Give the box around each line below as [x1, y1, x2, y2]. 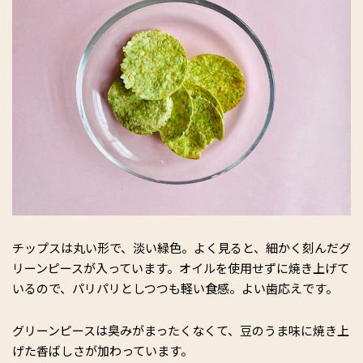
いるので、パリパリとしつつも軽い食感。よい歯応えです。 [12, 280, 338, 297]
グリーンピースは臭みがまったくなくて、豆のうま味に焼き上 [12, 322, 349, 339]
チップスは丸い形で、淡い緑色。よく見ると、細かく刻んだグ [12, 239, 351, 256]
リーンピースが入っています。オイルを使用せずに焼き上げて [12, 259, 349, 276]
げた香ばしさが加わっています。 [12, 342, 193, 359]
